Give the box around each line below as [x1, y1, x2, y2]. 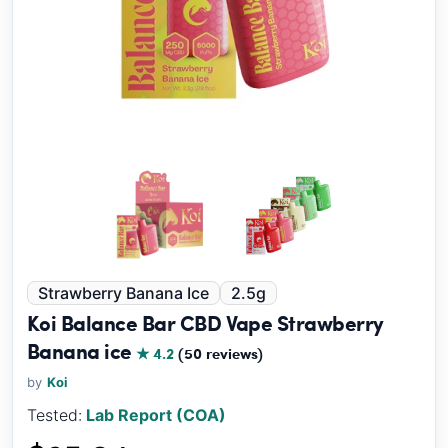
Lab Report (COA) [86, 405, 226, 425]
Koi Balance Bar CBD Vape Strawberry [27, 308, 384, 337]
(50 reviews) [178, 342, 264, 364]
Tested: [27, 405, 82, 425]
